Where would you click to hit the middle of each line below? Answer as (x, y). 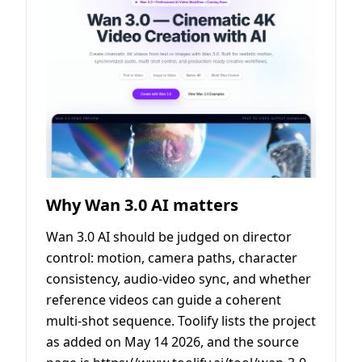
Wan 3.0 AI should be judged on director (169, 237)
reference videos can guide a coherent (164, 300)
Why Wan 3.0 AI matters (142, 205)
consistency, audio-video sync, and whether (179, 279)
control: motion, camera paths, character (172, 258)
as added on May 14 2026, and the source (173, 342)
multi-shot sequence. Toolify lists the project (181, 321)
